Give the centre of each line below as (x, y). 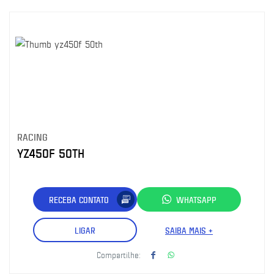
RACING (32, 137)
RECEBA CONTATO (79, 199)
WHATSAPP (196, 199)
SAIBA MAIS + (189, 230)
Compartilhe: (119, 254)
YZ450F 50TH (51, 153)
